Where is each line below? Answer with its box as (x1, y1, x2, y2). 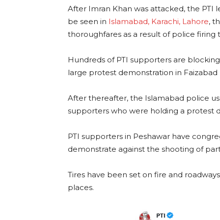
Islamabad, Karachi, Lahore (107, 16, 209, 26)
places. (68, 182, 94, 192)
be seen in (68, 16, 107, 26)
